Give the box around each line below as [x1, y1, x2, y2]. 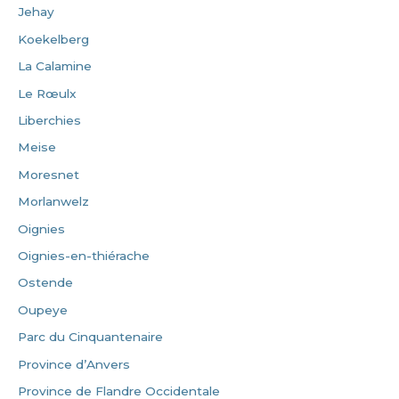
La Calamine [18, 59, 92, 74]
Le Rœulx [18, 85, 77, 101]
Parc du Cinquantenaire [18, 330, 163, 345]
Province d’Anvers [18, 356, 130, 371]
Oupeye [18, 302, 68, 317]
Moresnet [18, 167, 79, 182]
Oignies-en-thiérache [18, 248, 150, 263]
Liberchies [18, 112, 81, 127]
